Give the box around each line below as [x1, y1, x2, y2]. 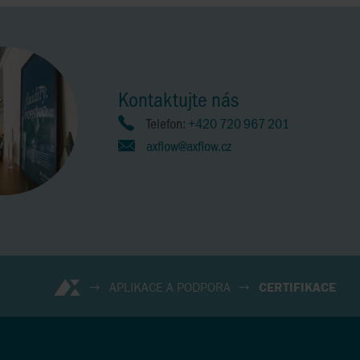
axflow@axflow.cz [145, 135, 231, 155]
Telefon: [145, 112, 188, 133]
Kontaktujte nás [117, 84, 239, 112]
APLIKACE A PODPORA [108, 278, 231, 295]
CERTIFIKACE [258, 278, 336, 295]
